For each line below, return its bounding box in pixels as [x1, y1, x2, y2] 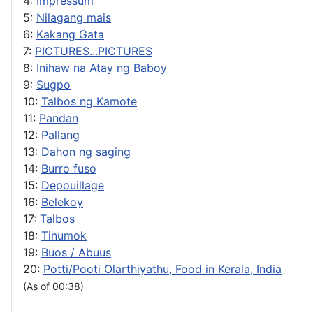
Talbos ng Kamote [41, 94, 137, 108]
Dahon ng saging [41, 144, 131, 159]
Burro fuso [41, 161, 96, 175]
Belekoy [41, 194, 83, 209]
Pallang [41, 127, 80, 142]
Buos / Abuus [41, 245, 111, 259]
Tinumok [41, 228, 87, 242]
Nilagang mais [36, 10, 111, 24]
